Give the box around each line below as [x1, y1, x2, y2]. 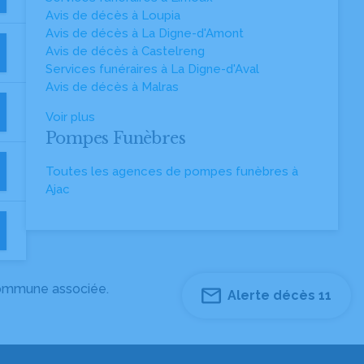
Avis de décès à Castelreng [45, 44, 205, 58]
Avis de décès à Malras [45, 80, 179, 94]
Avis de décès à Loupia [45, 8, 180, 23]
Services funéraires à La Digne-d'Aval [45, 62, 259, 76]
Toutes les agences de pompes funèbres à [45, 164, 298, 179]
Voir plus [45, 110, 95, 124]
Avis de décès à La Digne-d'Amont [45, 26, 244, 41]
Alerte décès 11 [227, 288, 331, 303]
